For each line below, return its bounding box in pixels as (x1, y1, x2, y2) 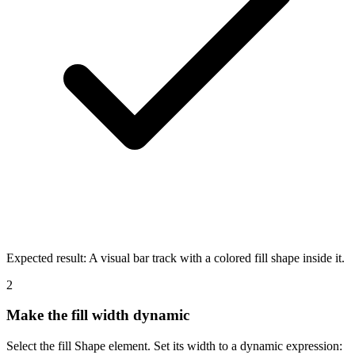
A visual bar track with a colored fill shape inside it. (89, 250, 345, 265)
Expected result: (6, 250, 86, 265)
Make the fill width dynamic (6, 307, 189, 324)
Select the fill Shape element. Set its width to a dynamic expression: (6, 338, 342, 353)
